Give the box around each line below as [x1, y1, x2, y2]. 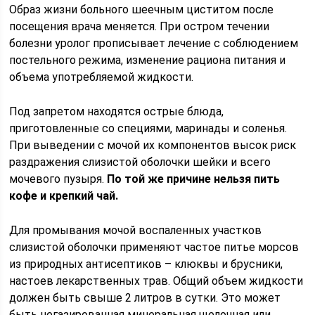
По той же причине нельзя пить [107, 172, 281, 186]
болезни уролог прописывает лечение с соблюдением [9, 36, 299, 50]
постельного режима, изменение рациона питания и [9, 53, 286, 67]
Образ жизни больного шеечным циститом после [9, 2, 274, 16]
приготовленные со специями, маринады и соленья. [9, 121, 288, 135]
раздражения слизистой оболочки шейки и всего [9, 155, 271, 169]
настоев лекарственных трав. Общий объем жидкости [9, 274, 304, 288]
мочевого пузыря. [9, 172, 108, 186]
